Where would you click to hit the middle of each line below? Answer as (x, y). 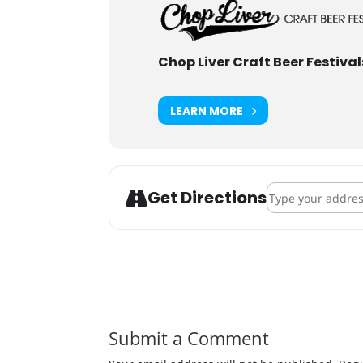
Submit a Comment (189, 338)
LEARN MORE (207, 111)
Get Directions (207, 198)
